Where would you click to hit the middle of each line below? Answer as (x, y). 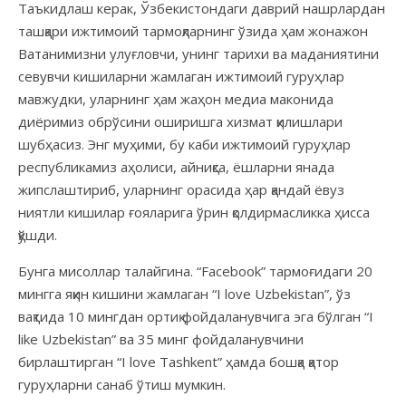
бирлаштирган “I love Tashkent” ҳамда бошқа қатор (179, 361)
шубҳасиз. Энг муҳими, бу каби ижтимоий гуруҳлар (184, 144)
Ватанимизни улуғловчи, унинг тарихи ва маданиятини (198, 53)
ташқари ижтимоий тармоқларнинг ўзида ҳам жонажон (193, 30)
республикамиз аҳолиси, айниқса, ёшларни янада (176, 166)
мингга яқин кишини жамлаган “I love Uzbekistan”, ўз (184, 293)
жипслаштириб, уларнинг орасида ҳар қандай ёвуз (181, 189)
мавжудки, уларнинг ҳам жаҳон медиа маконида (176, 98)
